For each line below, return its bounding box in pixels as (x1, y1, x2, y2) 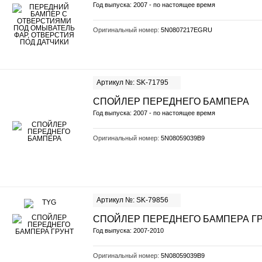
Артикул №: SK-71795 (96, 78, 168, 87)
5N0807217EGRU (161, 26, 212, 33)
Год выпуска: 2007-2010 (93, 227, 164, 234)
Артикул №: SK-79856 (96, 196, 168, 204)
